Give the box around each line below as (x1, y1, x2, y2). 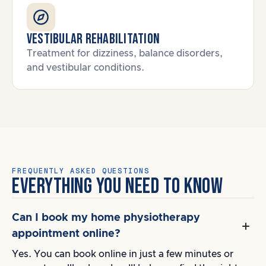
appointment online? (12, 229, 121, 239)
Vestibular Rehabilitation (27, 30, 160, 47)
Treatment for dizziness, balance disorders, (27, 49, 223, 58)
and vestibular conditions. (27, 63, 144, 72)
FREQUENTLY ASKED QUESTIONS (12, 166, 150, 176)
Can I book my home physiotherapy (12, 213, 200, 223)
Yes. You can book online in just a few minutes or (12, 249, 234, 259)
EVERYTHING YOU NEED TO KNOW (12, 174, 223, 199)
